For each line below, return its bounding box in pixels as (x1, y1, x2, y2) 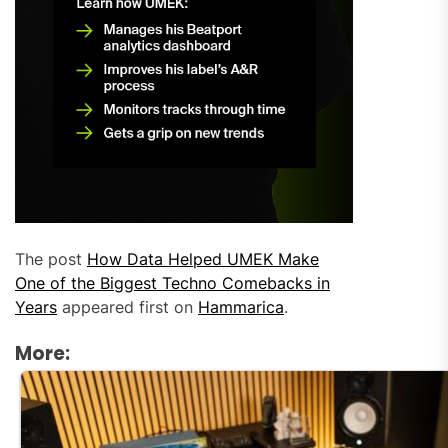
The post (15, 248, 87, 269)
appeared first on (57, 296, 198, 317)
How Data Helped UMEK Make (87, 248, 319, 269)
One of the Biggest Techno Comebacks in (15, 272, 330, 293)
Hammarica (198, 296, 284, 317)
